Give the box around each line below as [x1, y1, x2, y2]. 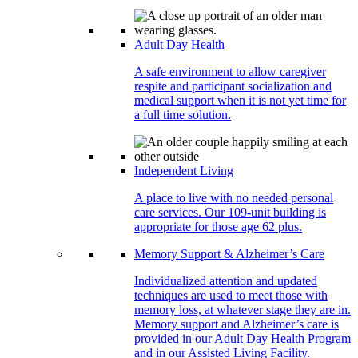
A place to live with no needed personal [134, 191, 333, 205]
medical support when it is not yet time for [134, 93, 346, 107]
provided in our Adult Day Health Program [134, 332, 351, 345]
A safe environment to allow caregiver [134, 65, 326, 78]
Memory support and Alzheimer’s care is [134, 317, 339, 331]
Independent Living [134, 164, 233, 177]
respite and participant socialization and [134, 79, 332, 93]
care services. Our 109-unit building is [134, 205, 326, 219]
